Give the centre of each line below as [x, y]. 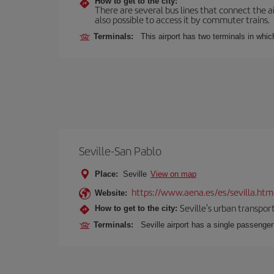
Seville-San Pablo [120, 151]
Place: [106, 174]
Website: [111, 193]
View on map [173, 174]
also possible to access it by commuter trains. [182, 19]
